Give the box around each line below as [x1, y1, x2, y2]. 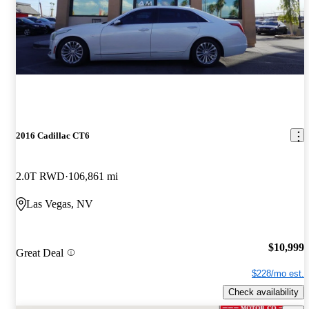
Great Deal [16, 246, 63, 259]
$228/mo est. [252, 268, 304, 279]
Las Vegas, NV [26, 197, 93, 210]
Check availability [228, 287, 299, 298]
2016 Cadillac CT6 [16, 130, 90, 141]
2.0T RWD [16, 170, 65, 182]
